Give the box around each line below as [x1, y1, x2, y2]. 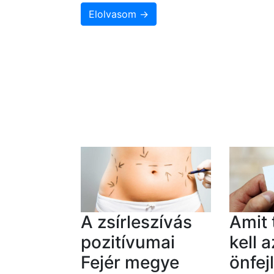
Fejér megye [81, 251, 179, 273]
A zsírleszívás [81, 211, 192, 232]
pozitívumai [81, 231, 175, 253]
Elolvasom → [89, 8, 149, 21]
